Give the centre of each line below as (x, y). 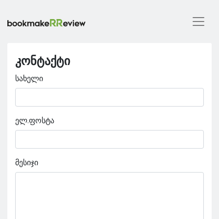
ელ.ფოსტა (35, 120)
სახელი (29, 78)
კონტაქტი (43, 62)
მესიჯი (27, 162)
